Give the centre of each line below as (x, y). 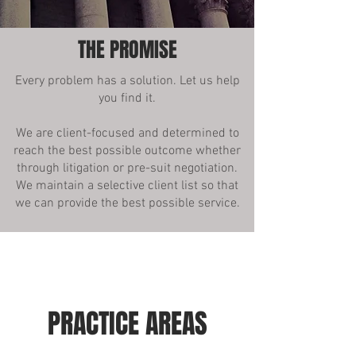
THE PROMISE (127, 50)
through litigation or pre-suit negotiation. (127, 168)
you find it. (127, 99)
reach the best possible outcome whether (127, 151)
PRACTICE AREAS (127, 323)
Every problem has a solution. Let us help (127, 81)
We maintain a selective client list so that (127, 186)
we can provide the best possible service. (127, 203)
